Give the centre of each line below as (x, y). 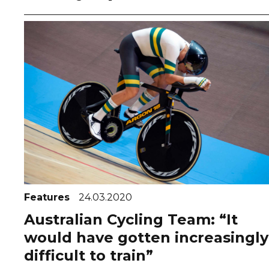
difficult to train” (89, 255)
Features (48, 197)
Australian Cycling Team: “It (131, 219)
